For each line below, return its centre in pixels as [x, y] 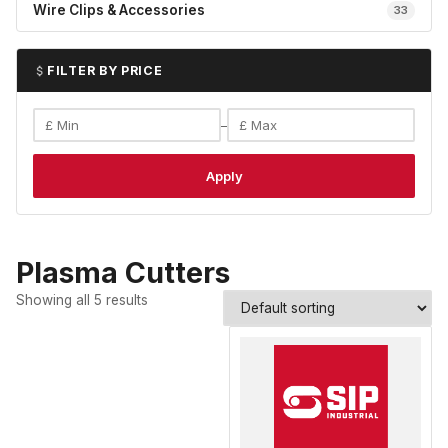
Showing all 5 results [82, 300]
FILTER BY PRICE [105, 70]
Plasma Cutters [123, 272]
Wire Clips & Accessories [119, 10]
